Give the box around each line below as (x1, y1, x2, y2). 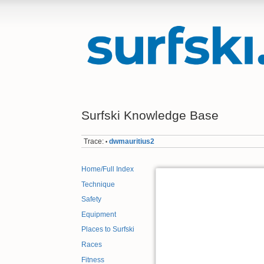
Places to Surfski (81, 225, 134, 234)
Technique (81, 180, 115, 189)
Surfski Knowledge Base (81, 108, 219, 122)
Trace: (84, 137, 104, 146)
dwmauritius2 (109, 137, 155, 146)
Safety (81, 195, 101, 204)
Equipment (81, 210, 116, 219)
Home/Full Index (81, 165, 134, 174)
